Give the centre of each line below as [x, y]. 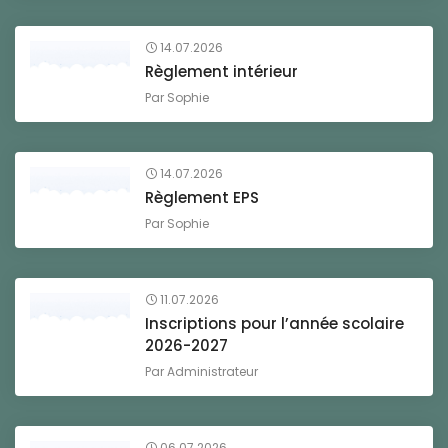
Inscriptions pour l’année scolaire [274, 323]
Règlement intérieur [221, 71]
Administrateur [212, 371]
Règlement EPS [202, 197]
